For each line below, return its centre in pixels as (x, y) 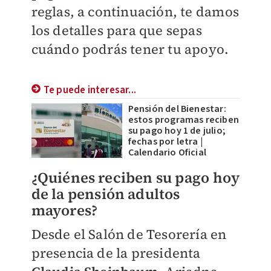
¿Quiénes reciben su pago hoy (135, 178)
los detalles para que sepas (116, 30)
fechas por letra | (165, 142)
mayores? (64, 210)
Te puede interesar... (90, 90)
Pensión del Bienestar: (177, 109)
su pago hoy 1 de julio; (177, 131)
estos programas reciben (184, 120)
